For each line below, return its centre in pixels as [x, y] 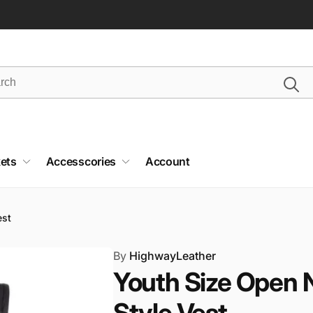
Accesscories [81, 161]
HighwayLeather [171, 256]
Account [167, 161]
